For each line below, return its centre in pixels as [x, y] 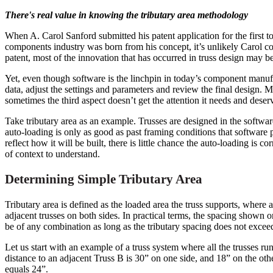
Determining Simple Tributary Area [104, 179]
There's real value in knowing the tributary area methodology [126, 15]
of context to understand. [52, 154]
